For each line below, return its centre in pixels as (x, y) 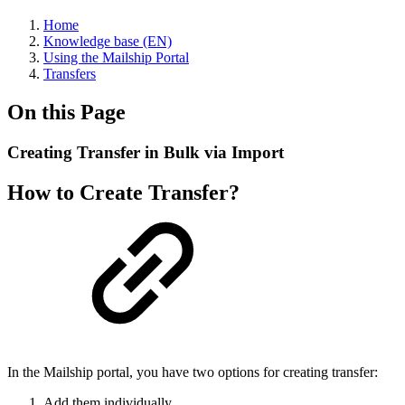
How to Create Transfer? (123, 192)
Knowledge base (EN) (108, 41)
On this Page (66, 112)
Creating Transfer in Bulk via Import (146, 152)
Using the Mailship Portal (116, 57)
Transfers (70, 74)
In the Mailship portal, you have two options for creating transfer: (193, 372)
